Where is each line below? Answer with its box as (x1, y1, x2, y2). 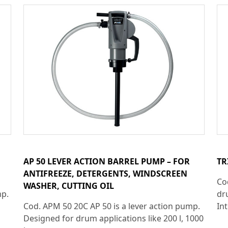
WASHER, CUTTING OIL (23, 180, 114, 191)
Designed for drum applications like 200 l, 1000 (23, 212, 204, 224)
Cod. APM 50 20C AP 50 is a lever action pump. (23, 200, 200, 212)
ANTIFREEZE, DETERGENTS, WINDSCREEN (23, 167, 187, 179)
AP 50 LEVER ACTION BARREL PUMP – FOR (23, 155, 190, 167)
